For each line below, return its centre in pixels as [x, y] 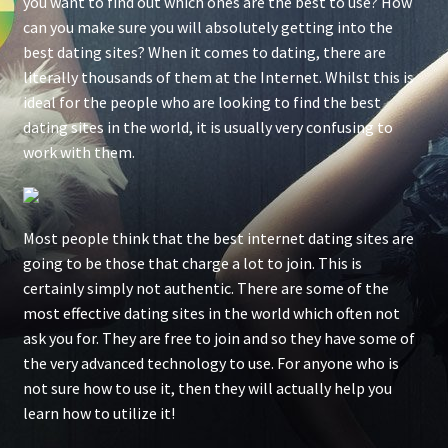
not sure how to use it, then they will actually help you [207, 387]
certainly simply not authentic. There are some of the [205, 287]
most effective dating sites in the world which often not [211, 312]
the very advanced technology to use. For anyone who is [210, 362]
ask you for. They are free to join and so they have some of [218, 337]
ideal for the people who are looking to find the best [201, 101]
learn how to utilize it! [98, 412]
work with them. [78, 151]
